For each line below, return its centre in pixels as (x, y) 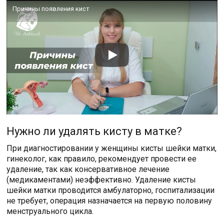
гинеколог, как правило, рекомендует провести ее (102, 158)
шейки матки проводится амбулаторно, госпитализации (111, 190)
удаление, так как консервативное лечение (88, 169)
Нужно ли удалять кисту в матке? (94, 131)
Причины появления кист (51, 8)
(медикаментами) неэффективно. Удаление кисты (101, 179)
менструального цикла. (50, 211)
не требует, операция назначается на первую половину (109, 200)
